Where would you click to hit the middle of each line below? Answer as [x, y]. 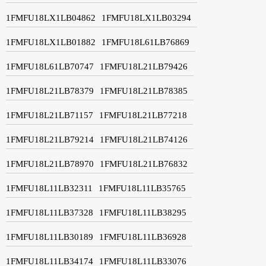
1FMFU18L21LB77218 [143, 115]
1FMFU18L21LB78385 [144, 91]
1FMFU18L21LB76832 [144, 164]
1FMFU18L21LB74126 [144, 139]
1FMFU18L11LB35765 [142, 188]
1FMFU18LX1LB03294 [146, 18]
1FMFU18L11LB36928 [143, 237]
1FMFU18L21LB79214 [50, 139]
